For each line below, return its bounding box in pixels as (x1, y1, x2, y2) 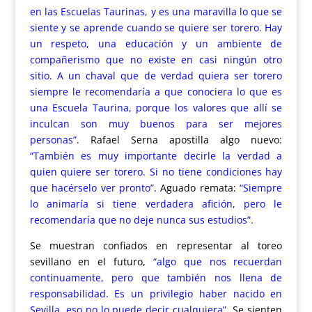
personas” (29, 132, 77, 146)
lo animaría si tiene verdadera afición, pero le (29, 196, 283, 210)
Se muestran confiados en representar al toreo (29, 238, 283, 252)
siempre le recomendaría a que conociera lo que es (29, 84, 283, 98)
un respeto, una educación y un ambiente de (29, 36, 283, 50)
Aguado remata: (157, 180, 236, 194)
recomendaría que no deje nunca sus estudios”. (29, 212, 253, 226)
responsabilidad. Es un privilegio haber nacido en (29, 286, 283, 300)
